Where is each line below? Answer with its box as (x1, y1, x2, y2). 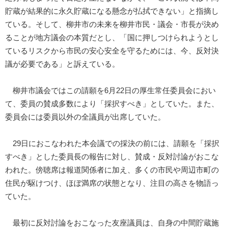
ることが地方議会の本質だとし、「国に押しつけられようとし (5, 34, 219, 42)
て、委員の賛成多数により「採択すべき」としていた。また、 (5, 100, 219, 108)
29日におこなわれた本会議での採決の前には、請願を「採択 (5, 139, 219, 148)
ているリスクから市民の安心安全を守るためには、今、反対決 (5, 47, 219, 55)
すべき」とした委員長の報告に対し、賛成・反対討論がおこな (5, 153, 219, 161)
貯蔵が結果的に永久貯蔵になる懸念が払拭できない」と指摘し (5, 7, 219, 16)
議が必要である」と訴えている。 (5, 60, 120, 69)
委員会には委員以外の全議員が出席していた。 (5, 113, 165, 122)
